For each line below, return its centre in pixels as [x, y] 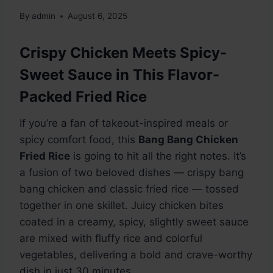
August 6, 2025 [98, 16]
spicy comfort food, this [79, 140]
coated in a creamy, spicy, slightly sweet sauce [134, 222]
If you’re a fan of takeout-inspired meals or [124, 123]
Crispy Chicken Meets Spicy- [123, 53]
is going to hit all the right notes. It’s [158, 156]
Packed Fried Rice [83, 97]
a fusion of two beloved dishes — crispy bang [132, 173]
